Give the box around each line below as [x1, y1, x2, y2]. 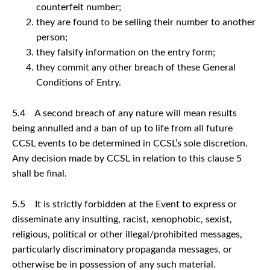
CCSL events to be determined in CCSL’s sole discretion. [12, 138, 248, 148]
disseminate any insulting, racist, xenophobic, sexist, [12, 214, 232, 224]
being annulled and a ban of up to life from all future [12, 123, 233, 133]
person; [36, 32, 67, 42]
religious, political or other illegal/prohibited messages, [12, 229, 242, 239]
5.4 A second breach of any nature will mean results [12, 108, 237, 118]
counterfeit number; [36, 2, 121, 12]
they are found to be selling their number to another [36, 17, 256, 27]
